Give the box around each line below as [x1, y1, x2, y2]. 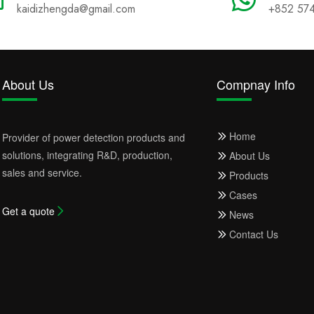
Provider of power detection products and [1, 130, 185, 144]
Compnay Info [217, 75, 296, 93]
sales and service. [1, 165, 82, 179]
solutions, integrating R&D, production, [1, 148, 172, 162]
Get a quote [1, 204, 55, 218]
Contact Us [229, 227, 279, 241]
